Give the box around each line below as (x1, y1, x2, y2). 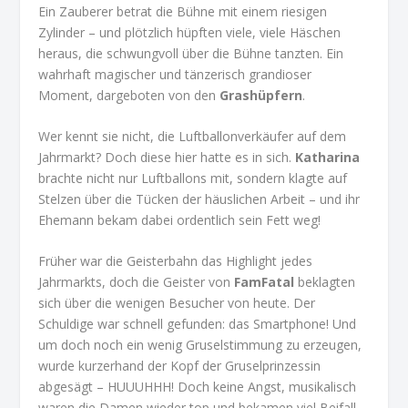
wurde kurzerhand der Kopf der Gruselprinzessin (38, 357, 321, 375)
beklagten (294, 273, 356, 291)
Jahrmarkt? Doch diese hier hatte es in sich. (38, 148, 296, 166)
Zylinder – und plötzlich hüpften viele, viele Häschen (38, 23, 342, 41)
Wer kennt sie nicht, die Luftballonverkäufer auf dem (38, 127, 347, 145)
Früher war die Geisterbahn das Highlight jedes (38, 252, 313, 270)
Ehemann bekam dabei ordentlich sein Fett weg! (38, 210, 321, 229)
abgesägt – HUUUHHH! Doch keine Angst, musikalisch (38, 378, 357, 396)
